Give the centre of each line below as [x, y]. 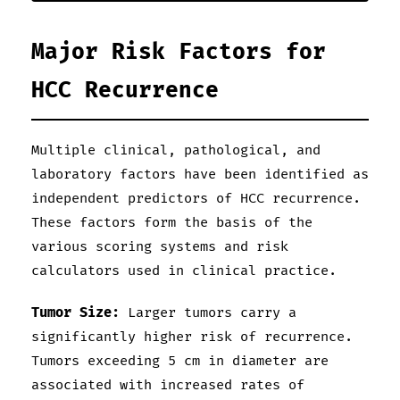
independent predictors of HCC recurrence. [196, 199]
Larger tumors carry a [208, 313]
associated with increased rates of [168, 386]
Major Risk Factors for [179, 53]
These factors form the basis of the [172, 223]
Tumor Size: [75, 313]
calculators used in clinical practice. [184, 271]
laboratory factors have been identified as [200, 175]
